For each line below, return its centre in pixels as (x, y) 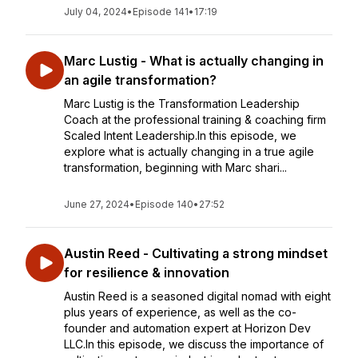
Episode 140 (164, 204)
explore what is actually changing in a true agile (189, 151)
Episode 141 (161, 12)
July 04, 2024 (95, 12)
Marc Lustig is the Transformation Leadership (182, 103)
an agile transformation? (140, 80)
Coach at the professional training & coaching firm (195, 119)
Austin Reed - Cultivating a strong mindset (196, 253)
